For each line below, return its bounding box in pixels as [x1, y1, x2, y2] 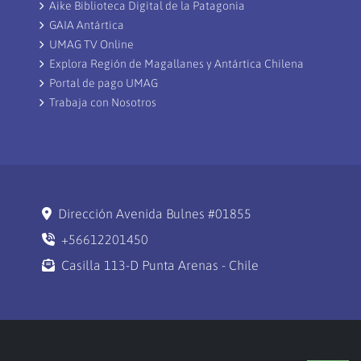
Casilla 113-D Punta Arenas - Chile [61, 258, 259, 273]
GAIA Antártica [49, 19, 124, 32]
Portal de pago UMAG [49, 77, 158, 90]
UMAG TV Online [49, 38, 134, 52]
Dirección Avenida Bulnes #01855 [58, 206, 251, 222]
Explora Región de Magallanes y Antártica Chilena [49, 57, 304, 71]
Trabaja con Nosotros [49, 96, 156, 110]
